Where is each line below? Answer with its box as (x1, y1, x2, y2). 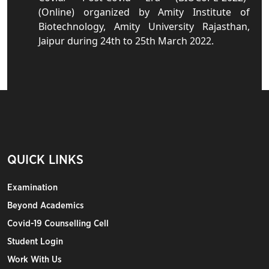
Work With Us (7, 255, 62, 264)
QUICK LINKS (7, 154, 83, 166)
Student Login (7, 237, 63, 246)
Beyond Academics (7, 201, 84, 210)
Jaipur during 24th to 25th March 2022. (38, 34, 214, 47)
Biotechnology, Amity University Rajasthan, (38, 20, 250, 33)
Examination (7, 183, 58, 192)
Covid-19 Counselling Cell (7, 219, 109, 228)
